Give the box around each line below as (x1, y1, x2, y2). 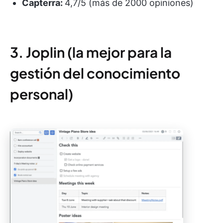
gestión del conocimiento (10, 64, 180, 82)
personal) (10, 85, 73, 103)
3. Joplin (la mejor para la (10, 43, 172, 61)
